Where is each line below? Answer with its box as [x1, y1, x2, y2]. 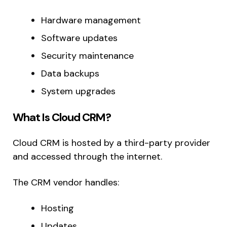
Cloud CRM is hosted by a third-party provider [13, 137, 210, 149]
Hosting [41, 202, 74, 215]
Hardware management [41, 14, 141, 27]
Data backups [41, 67, 99, 80]
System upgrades [41, 85, 116, 98]
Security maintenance [41, 50, 134, 62]
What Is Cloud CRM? [13, 110, 111, 125]
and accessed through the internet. [13, 150, 162, 163]
